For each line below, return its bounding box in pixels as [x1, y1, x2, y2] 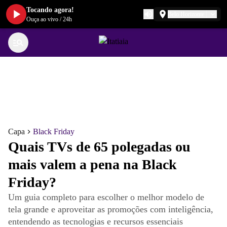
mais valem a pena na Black [8, 157, 177, 172]
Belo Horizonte [168, 11, 204, 18]
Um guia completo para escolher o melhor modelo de [8, 192, 204, 202]
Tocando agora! [26, 6, 74, 14]
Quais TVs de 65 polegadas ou [8, 139, 191, 155]
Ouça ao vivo [26, 16, 58, 23]
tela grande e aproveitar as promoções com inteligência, [8, 204, 213, 214]
